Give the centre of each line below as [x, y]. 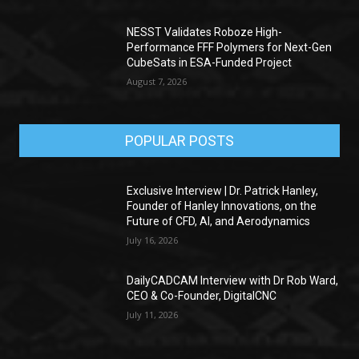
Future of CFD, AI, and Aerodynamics [219, 222]
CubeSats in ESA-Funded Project [210, 63]
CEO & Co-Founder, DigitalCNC [202, 295]
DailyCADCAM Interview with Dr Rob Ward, [233, 280]
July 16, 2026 [153, 240]
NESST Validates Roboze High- [205, 32]
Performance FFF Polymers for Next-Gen [230, 48]
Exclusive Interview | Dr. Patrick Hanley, [223, 191]
